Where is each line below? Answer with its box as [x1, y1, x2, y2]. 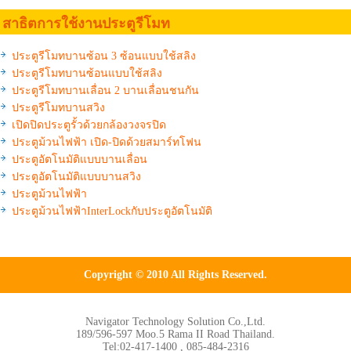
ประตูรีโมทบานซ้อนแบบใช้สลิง [12, 67, 162, 79]
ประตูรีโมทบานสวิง [12, 101, 105, 114]
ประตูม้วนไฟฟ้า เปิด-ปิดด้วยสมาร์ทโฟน [12, 136, 201, 148]
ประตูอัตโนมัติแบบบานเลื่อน [12, 153, 147, 165]
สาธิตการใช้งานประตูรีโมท [2, 15, 170, 31]
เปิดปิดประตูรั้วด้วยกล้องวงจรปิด [12, 118, 166, 131]
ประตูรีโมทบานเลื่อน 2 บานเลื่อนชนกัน [12, 84, 199, 96]
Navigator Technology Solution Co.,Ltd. [85, 315, 266, 327]
